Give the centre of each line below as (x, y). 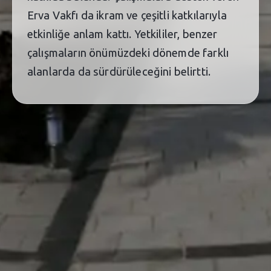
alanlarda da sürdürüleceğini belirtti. (119, 71)
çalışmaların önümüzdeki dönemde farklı (128, 52)
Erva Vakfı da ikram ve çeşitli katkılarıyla (127, 15)
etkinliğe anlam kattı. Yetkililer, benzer (122, 34)
